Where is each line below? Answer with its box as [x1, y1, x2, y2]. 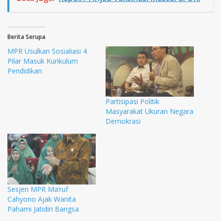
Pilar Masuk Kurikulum [7, 56, 78, 66]
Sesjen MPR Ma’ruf [7, 184, 68, 194]
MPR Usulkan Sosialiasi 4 [7, 46, 87, 56]
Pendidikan [7, 66, 42, 76]
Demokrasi [106, 116, 141, 126]
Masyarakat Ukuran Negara [106, 107, 193, 116]
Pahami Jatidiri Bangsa [7, 204, 79, 214]
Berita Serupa [7, 33, 45, 41]
